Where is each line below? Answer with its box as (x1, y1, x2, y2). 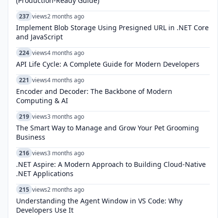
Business (16, 132, 45, 142)
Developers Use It (16, 205, 73, 215)
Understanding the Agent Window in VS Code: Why (16, 196, 182, 205)
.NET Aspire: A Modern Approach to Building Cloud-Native (16, 160, 206, 169)
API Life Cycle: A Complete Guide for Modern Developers (16, 59, 200, 69)
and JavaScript (16, 32, 63, 41)
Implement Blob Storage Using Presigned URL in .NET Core (16, 23, 209, 32)
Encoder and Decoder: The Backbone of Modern (16, 87, 172, 96)
